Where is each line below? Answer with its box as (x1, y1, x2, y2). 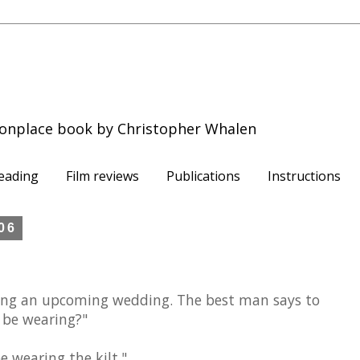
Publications (166, 166, 240, 185)
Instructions (268, 166, 341, 185)
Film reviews (66, 166, 139, 185)
